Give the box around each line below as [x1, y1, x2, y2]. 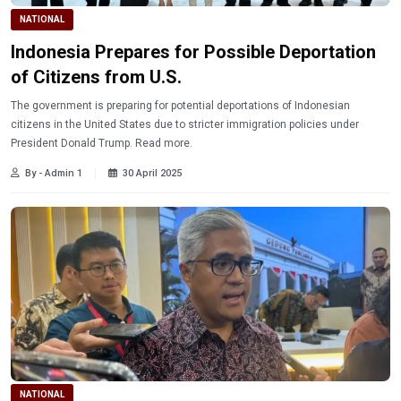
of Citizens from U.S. [11, 66, 182, 89]
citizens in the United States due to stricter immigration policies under [11, 118, 359, 132]
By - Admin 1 [25, 167, 82, 180]
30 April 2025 [123, 167, 182, 180]
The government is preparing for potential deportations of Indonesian [11, 99, 350, 113]
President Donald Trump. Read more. [11, 137, 192, 150]
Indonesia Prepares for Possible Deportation [11, 41, 376, 64]
